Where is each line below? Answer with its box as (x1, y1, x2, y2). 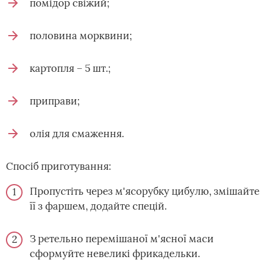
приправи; (30, 94, 80, 107)
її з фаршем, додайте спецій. (30, 199, 167, 213)
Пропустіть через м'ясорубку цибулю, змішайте (30, 185, 259, 198)
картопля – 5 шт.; (30, 62, 110, 75)
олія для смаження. (30, 127, 124, 140)
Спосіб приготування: (6, 160, 111, 173)
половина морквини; (30, 29, 132, 42)
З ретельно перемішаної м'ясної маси (30, 232, 214, 245)
